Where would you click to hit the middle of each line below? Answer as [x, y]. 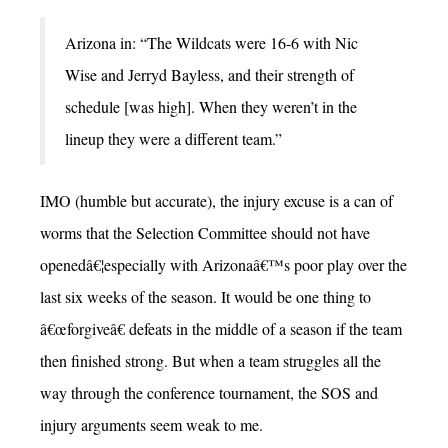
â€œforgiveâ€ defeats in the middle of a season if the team [221, 329]
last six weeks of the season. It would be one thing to [205, 297]
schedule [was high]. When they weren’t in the [211, 107]
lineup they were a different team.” [173, 139]
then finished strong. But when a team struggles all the [210, 361]
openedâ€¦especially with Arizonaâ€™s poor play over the [223, 265]
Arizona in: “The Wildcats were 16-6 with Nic [211, 43]
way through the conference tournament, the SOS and [209, 393]
